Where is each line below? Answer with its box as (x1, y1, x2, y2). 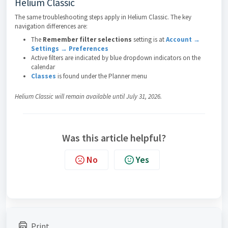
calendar (31, 63, 55, 71)
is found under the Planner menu (56, 72, 147, 80)
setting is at (132, 35, 166, 44)
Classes (31, 72, 56, 80)
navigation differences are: (15, 22, 88, 31)
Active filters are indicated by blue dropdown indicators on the (31, 53, 201, 62)
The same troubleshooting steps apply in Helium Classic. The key (15, 13, 191, 21)
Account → (166, 35, 200, 44)
